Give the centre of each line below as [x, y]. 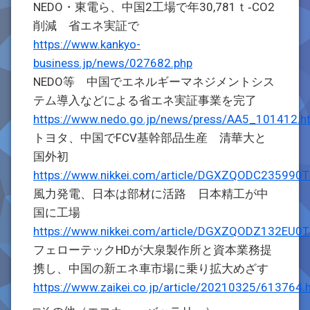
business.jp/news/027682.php [113, 63]
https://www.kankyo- [87, 44]
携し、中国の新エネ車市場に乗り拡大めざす [151, 268]
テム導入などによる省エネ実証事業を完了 [145, 100]
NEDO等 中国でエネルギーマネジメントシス [154, 82]
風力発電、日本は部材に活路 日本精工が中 [151, 194]
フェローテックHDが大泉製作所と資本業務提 [153, 250]
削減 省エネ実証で [86, 26]
